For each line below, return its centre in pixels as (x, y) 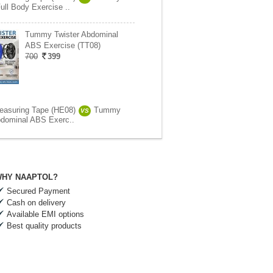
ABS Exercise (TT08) (63, 45)
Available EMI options (45, 214)
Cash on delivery (36, 203)
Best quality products (44, 226)
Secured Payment (38, 191)
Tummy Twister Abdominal (72, 34)
